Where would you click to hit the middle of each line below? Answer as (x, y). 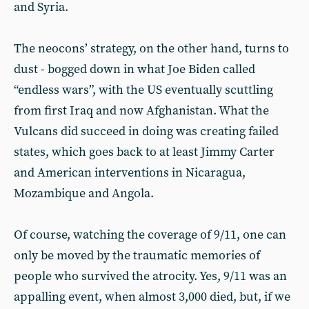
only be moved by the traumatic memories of (137, 256)
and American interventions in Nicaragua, (130, 173)
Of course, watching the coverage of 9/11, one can (150, 235)
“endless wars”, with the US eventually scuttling (143, 90)
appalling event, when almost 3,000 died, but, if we (152, 297)
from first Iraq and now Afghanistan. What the (141, 111)
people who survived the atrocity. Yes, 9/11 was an (150, 276)
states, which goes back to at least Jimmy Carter (144, 152)
